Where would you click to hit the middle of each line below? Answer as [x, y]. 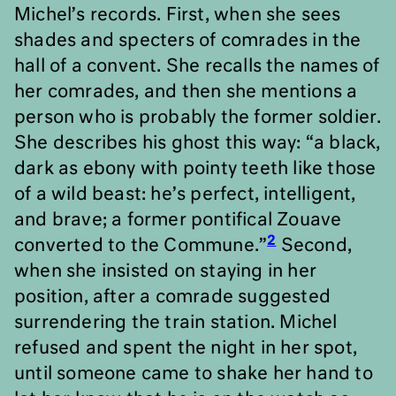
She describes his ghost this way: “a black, [198, 143]
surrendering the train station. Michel [176, 323]
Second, [314, 246]
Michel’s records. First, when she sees [178, 15]
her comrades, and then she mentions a [186, 92]
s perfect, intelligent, [267, 194]
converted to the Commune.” [141, 246]
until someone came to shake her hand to [194, 374]
